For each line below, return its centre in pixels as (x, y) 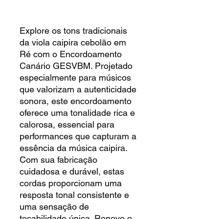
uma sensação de (54, 206)
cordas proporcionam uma (71, 183)
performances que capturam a (78, 136)
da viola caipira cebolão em (73, 42)
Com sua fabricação (58, 159)
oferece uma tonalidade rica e (77, 112)
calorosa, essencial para (67, 124)
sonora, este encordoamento (76, 101)
